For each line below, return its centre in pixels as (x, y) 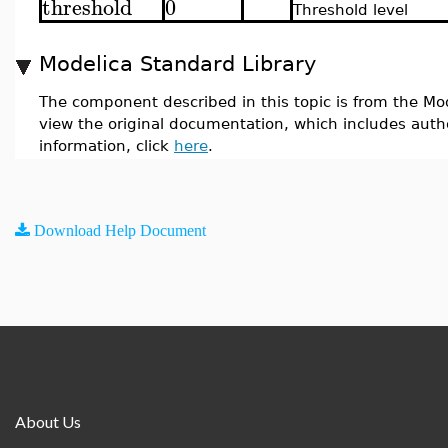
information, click (106, 145)
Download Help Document (120, 230)
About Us (48, 421)
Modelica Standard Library (177, 63)
